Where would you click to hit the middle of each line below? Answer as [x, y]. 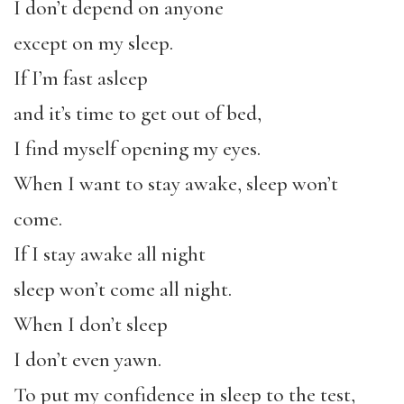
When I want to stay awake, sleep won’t [176, 184]
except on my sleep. [93, 43]
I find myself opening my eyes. [137, 148]
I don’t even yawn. [87, 359]
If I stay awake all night [110, 254]
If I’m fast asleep [81, 78]
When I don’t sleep [91, 324]
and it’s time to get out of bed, [138, 113]
